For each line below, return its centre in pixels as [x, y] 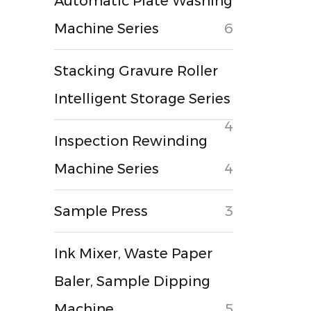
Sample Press [101, 211]
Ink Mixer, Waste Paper [134, 253]
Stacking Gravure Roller [136, 71]
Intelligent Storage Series [143, 99]
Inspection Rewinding [131, 141]
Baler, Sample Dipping [133, 281]
